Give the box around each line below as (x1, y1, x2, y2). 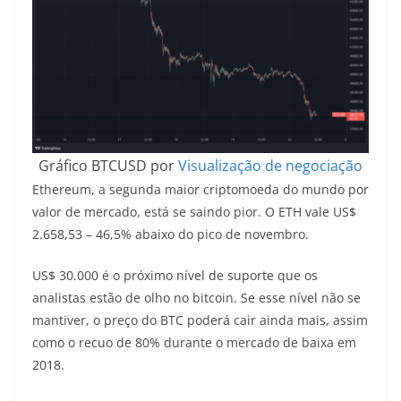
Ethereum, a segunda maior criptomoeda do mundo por (32, 180, 369, 198)
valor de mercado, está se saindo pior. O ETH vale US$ (32, 202, 356, 220)
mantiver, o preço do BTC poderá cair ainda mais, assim (32, 311, 368, 328)
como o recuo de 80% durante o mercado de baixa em (32, 333, 356, 351)
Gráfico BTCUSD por (38, 155, 178, 175)
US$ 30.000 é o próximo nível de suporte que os (32, 266, 318, 284)
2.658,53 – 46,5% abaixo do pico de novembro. (32, 225, 309, 243)
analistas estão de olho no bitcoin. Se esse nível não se (32, 288, 361, 306)
